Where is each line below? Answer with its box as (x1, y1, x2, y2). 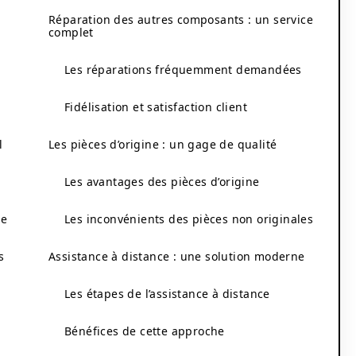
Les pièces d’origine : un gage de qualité (48, 137, 277, 152)
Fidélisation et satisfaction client (64, 99, 247, 114)
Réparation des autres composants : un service (48, 12, 313, 27)
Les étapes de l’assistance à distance (64, 286, 270, 301)
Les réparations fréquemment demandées (64, 62, 302, 77)
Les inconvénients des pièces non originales (64, 211, 314, 226)
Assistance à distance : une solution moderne (48, 249, 305, 264)
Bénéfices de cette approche (64, 323, 225, 339)
